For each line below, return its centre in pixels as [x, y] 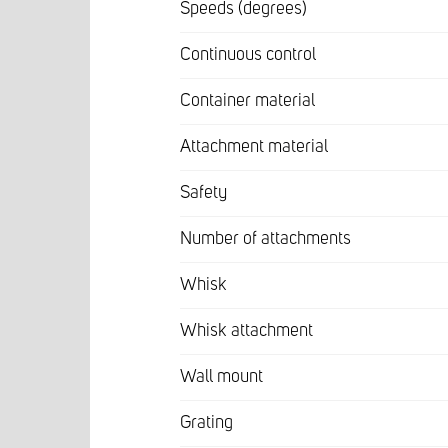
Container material [247, 100]
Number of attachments [265, 238]
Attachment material [254, 146]
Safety [203, 192]
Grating [206, 422]
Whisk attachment [246, 330]
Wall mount [221, 376]
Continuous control [248, 54]
